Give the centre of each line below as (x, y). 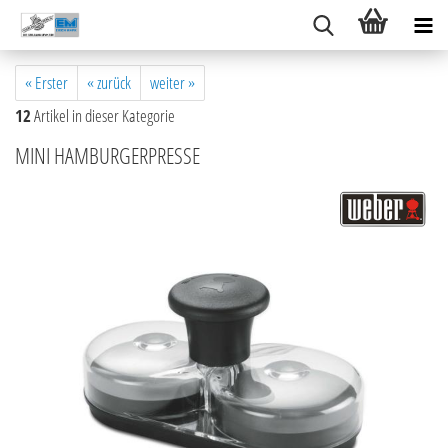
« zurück (109, 82)
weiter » (172, 82)
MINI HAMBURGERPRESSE (107, 155)
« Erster (46, 82)
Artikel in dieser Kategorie (103, 115)
